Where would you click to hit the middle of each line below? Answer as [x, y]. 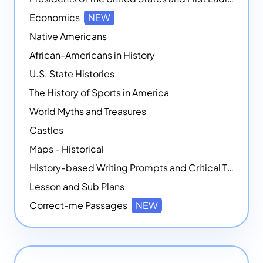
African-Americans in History [92, 55]
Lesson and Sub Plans [77, 187]
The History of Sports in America [99, 93]
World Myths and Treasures [88, 112]
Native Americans [68, 36]
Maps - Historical [67, 149]
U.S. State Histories [72, 74]
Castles [46, 130]
